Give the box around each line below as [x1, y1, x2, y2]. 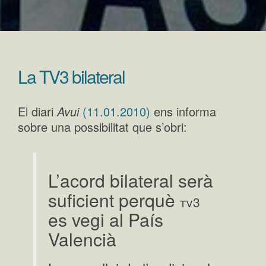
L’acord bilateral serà [48, 167, 214, 193]
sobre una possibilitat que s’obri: [18, 118, 187, 135]
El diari [18, 103, 57, 120]
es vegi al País [48, 207, 164, 232]
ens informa [150, 103, 216, 120]
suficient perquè [48, 187, 180, 213]
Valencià [48, 226, 117, 252]
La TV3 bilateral [18, 64, 125, 89]
